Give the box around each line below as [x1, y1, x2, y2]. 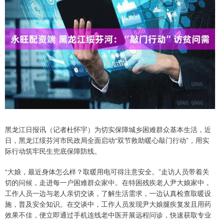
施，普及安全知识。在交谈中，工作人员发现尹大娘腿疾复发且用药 [5, 199, 211, 209]
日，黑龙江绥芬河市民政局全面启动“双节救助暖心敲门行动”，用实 [5, 135, 209, 145]
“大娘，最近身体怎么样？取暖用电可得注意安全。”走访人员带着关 [5, 166, 209, 177]
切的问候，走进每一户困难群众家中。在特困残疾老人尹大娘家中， [5, 177, 211, 188]
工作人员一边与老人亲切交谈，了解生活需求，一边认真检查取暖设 [5, 188, 211, 198]
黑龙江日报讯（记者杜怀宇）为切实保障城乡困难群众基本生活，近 [5, 124, 211, 135]
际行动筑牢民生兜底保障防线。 [5, 146, 101, 156]
